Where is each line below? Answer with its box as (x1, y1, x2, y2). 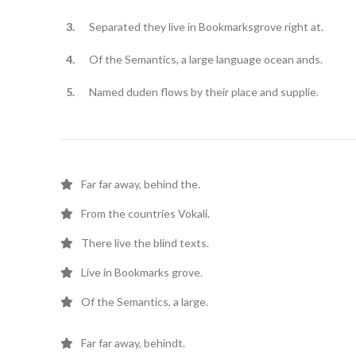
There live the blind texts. (81, 235, 209, 250)
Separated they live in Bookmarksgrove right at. (88, 19, 323, 33)
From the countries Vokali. (81, 206, 210, 220)
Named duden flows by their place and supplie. (88, 84, 319, 99)
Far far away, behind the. (81, 176, 200, 191)
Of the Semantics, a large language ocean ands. (88, 52, 323, 66)
